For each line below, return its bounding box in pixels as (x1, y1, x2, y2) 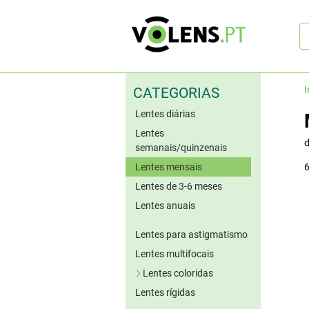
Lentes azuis (154, 286, 208, 298)
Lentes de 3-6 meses (135, 180, 222, 192)
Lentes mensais (135, 161, 202, 172)
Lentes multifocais (135, 248, 214, 259)
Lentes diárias (135, 108, 195, 119)
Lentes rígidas (135, 286, 195, 298)
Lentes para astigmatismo (135, 228, 248, 240)
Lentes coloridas (142, 267, 213, 279)
